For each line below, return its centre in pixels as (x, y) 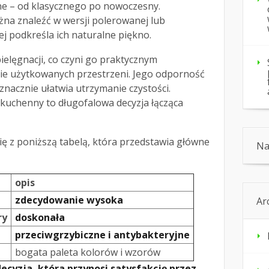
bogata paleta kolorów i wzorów (88, 252)
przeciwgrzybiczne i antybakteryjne (102, 235)
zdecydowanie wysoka (69, 200)
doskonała (40, 218)
